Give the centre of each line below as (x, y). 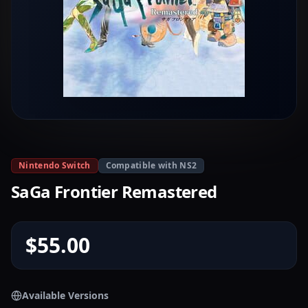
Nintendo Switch (55, 165)
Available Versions (65, 295)
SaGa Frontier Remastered (114, 191)
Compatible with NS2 (151, 165)
